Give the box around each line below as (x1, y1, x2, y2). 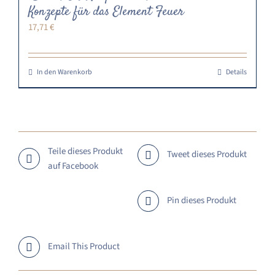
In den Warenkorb (37, 66, 92, 77)
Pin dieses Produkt (167, 194, 236, 207)
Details (226, 66, 247, 77)
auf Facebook (48, 159, 98, 172)
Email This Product (48, 240, 120, 254)
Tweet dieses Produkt (167, 148, 247, 161)
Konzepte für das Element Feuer (28, 2, 184, 21)
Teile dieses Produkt (48, 144, 123, 158)
